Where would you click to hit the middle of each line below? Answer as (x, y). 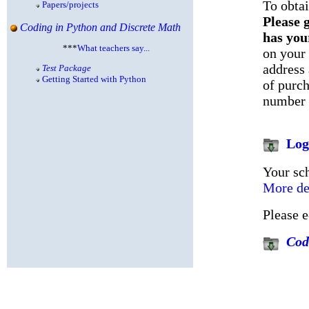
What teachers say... (113, 48)
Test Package (67, 68)
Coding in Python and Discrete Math (100, 27)
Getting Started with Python (94, 79)
